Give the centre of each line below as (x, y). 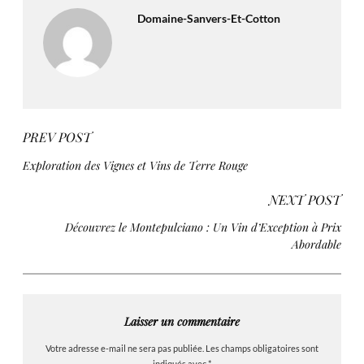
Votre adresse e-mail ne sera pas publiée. (125, 348)
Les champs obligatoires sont (262, 348)
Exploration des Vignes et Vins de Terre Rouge (135, 165)
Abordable (316, 244)
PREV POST (57, 137)
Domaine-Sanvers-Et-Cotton (208, 19)
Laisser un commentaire (182, 321)
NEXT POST (305, 199)
